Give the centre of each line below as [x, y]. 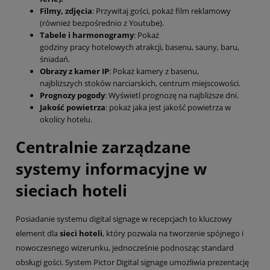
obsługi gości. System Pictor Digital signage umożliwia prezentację [132, 262]
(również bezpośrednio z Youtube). [102, 23]
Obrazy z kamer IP [74, 71]
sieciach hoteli [71, 190]
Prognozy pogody [72, 96]
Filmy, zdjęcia [66, 11]
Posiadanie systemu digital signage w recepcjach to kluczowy [124, 219]
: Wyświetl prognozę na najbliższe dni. [172, 96]
